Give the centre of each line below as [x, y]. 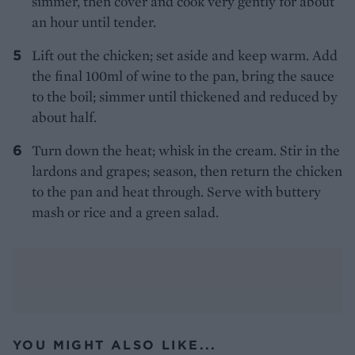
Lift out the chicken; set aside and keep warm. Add [185, 55]
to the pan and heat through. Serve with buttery [176, 192]
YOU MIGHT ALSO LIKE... [115, 345]
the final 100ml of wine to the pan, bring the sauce [183, 76]
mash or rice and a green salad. [125, 212]
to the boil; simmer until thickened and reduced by [185, 97]
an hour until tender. [94, 22]
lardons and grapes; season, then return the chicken [187, 171]
